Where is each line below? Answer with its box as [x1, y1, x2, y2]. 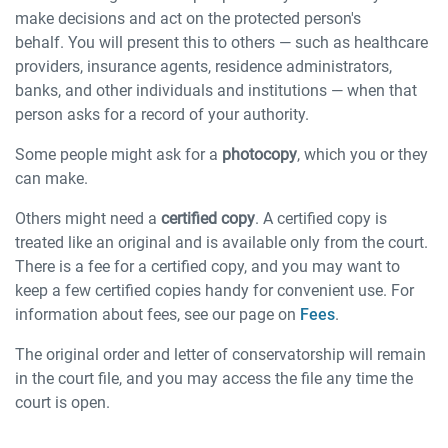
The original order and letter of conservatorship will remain [15, 345, 426, 364]
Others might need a [15, 209, 161, 228]
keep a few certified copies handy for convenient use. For [15, 281, 414, 300]
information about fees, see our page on [15, 305, 300, 324]
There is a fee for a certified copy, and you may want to [15, 257, 400, 276]
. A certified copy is [255, 209, 387, 228]
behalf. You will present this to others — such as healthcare [15, 33, 428, 52]
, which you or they [297, 145, 428, 164]
